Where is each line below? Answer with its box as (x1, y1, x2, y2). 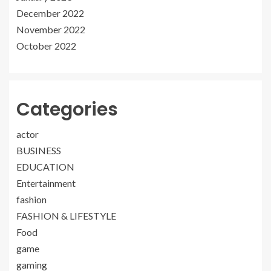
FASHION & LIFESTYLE (16, 209, 116, 221)
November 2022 (16, 23, 85, 35)
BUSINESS (16, 144, 61, 156)
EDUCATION (16, 160, 74, 172)
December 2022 (16, 7, 84, 19)
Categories (16, 96, 118, 122)
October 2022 (16, 39, 76, 51)
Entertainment (16, 177, 76, 189)
